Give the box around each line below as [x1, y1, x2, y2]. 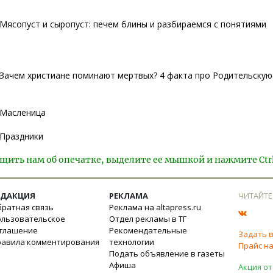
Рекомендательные [109, 225, 187, 236]
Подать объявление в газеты [109, 248, 225, 260]
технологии [109, 236, 154, 248]
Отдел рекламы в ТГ [109, 213, 186, 225]
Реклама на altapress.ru [109, 202, 201, 213]
